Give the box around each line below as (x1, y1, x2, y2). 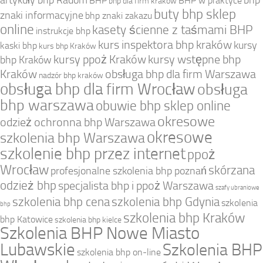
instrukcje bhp (36, 25, 90, 37)
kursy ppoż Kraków (53, 53, 146, 67)
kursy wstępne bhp (148, 53, 241, 67)
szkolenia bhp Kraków (123, 210, 245, 227)
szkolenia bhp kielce (55, 215, 122, 225)
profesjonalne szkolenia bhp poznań (50, 164, 207, 178)
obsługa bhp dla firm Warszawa (105, 68, 256, 82)
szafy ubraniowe (215, 184, 259, 192)
